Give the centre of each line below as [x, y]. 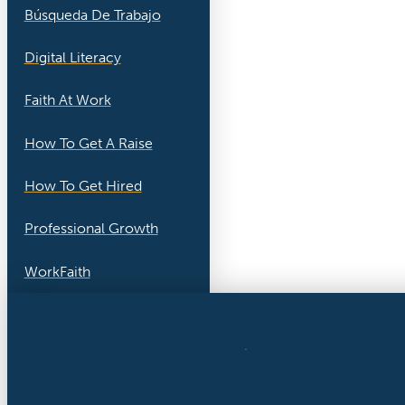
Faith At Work [67, 100]
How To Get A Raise [88, 143]
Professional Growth [91, 229]
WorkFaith [57, 271]
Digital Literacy [72, 57]
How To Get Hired [83, 186]
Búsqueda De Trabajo [92, 14]
